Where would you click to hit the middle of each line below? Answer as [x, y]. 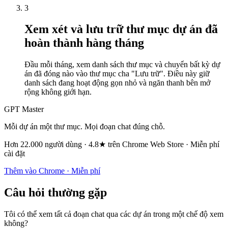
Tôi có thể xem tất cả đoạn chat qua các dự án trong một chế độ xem [114, 214]
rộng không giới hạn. [58, 92]
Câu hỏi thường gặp [55, 193]
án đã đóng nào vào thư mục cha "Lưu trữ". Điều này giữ [117, 74]
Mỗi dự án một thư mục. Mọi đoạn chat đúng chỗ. [84, 127]
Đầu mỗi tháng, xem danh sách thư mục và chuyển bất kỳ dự [122, 65]
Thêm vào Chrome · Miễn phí [52, 171]
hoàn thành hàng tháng [84, 43]
